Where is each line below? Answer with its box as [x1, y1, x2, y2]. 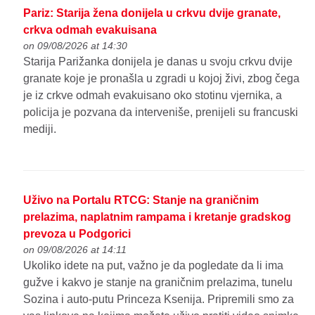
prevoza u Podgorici [23, 227, 131, 240]
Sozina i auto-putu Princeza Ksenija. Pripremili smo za [23, 292, 295, 305]
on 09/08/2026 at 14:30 [23, 39, 128, 51]
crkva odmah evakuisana [23, 23, 157, 36]
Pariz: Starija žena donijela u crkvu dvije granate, [23, 6, 281, 19]
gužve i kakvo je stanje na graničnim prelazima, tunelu [23, 276, 293, 288]
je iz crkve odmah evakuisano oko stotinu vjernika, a [23, 89, 283, 101]
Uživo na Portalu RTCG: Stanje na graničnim [23, 193, 259, 206]
